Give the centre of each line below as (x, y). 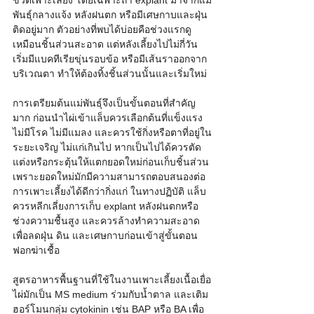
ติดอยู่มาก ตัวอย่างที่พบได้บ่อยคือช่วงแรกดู (102, 30)
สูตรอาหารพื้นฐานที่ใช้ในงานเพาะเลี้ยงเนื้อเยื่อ (112, 280)
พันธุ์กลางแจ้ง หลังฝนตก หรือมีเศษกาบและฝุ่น (110, 15)
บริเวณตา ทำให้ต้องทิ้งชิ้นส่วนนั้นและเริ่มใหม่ (110, 74)
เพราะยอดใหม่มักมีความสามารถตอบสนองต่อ (109, 177)
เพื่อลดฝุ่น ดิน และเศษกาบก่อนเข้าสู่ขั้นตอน (105, 236)
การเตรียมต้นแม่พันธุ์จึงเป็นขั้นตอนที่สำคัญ (104, 103)
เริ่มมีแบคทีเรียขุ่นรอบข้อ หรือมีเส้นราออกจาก (110, 59)
